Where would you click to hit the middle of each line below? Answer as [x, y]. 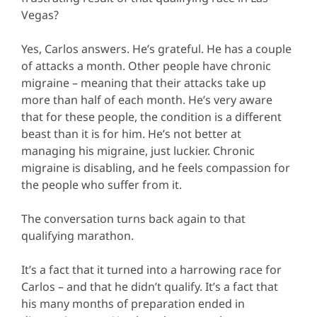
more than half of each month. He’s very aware [147, 100]
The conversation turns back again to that [133, 219]
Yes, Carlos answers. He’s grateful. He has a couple [156, 49]
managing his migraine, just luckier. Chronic [138, 151]
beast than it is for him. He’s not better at [131, 134]
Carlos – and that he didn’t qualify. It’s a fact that [150, 287]
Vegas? [40, 15]
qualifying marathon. [77, 236]
